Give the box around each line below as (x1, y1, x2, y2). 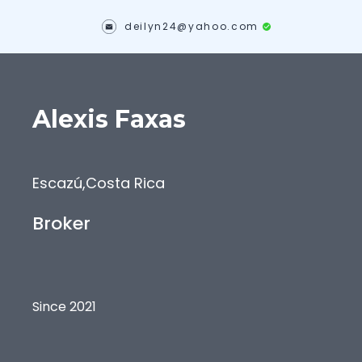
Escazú (32, 173, 82, 193)
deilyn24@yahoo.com (124, 19, 259, 33)
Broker (32, 211, 90, 236)
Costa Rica (86, 173, 165, 193)
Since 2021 (32, 297, 96, 316)
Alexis (32, 104, 108, 134)
